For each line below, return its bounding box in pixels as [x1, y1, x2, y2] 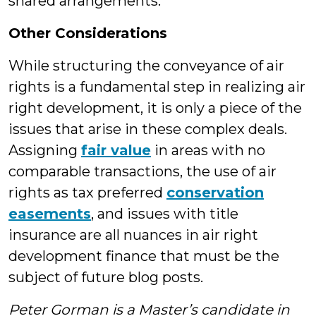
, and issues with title [91, 205, 238, 222]
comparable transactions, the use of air [8, 163, 276, 180]
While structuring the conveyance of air [8, 57, 284, 74]
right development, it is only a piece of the [8, 99, 302, 116]
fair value [81, 142, 151, 159]
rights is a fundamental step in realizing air [8, 78, 305, 95]
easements [8, 205, 91, 222]
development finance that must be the [8, 248, 279, 265]
